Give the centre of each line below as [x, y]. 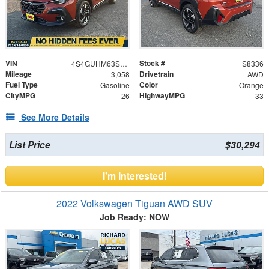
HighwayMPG [162, 95]
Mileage [19, 74]
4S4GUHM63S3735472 [123, 63]
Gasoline [115, 85]
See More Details [55, 117]
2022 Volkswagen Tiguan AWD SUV [134, 203]
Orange [251, 85]
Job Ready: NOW [134, 216]
